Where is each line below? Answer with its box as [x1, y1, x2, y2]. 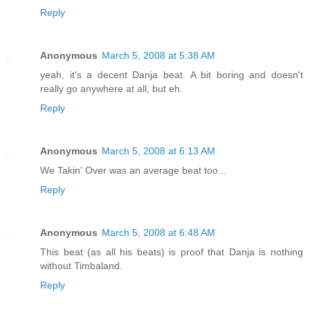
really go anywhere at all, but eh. [40, 83, 183, 95]
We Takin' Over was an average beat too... [40, 165, 226, 176]
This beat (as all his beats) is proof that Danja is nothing [40, 246, 303, 257]
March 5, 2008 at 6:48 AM [102, 227, 215, 238]
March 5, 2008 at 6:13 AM [102, 145, 215, 157]
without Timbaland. [40, 260, 122, 271]
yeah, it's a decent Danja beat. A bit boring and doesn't [40, 69, 303, 81]
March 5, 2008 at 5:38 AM [102, 50, 215, 62]
